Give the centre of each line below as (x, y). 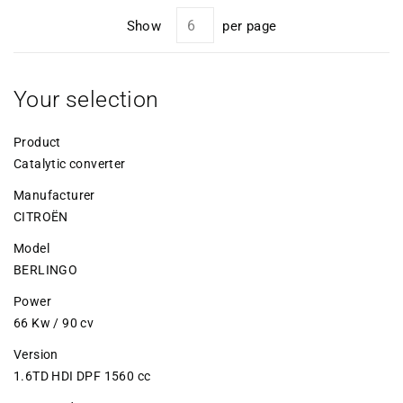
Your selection (86, 99)
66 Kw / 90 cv (54, 322)
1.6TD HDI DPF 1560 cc (82, 376)
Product (37, 142)
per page (250, 26)
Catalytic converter (70, 163)
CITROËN (41, 216)
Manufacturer (54, 195)
